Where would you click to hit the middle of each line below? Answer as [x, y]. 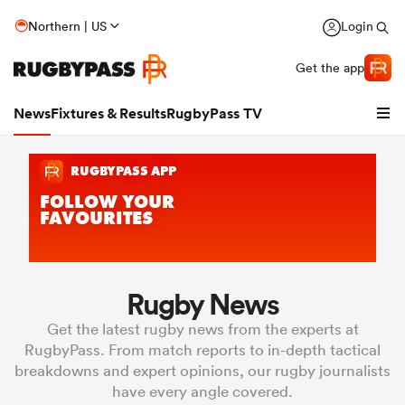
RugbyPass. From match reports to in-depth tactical [202, 349]
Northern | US [67, 26]
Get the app [330, 67]
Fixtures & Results [108, 113]
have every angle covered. [202, 391]
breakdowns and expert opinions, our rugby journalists [202, 370]
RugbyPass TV [214, 113]
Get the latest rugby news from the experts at [202, 329]
